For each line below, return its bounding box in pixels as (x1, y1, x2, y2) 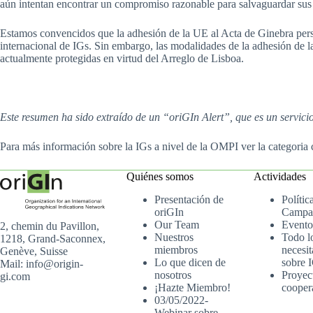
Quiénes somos (126, 170, 194, 183)
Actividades (253, 170, 306, 183)
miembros (154, 244, 198, 256)
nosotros (154, 269, 192, 281)
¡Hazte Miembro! (154, 282, 231, 293)
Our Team (154, 219, 200, 231)
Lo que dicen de (154, 256, 226, 268)
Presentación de (154, 194, 224, 205)
